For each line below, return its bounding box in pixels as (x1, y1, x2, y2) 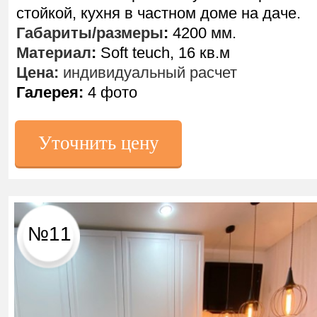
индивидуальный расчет (59, 64, 237, 81)
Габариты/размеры (16, 24, 163, 42)
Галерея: (16, 83, 83, 101)
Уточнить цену (38, 132, 159, 154)
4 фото (83, 83, 137, 101)
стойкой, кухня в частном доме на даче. (16, 4, 301, 22)
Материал (16, 44, 91, 62)
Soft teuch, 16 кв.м (96, 44, 230, 62)
